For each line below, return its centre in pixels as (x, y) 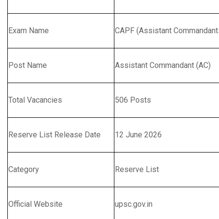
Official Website (35, 204)
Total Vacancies (35, 100)
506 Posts (133, 100)
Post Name (28, 65)
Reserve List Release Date (55, 134)
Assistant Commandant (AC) (163, 65)
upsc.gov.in (134, 204)
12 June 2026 (138, 134)
